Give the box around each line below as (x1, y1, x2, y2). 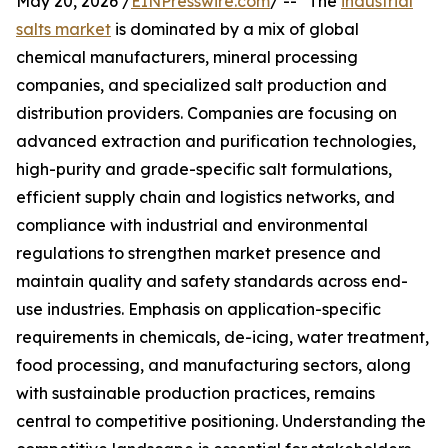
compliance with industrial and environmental (16, 215, 368, 236)
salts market (16, 19, 111, 40)
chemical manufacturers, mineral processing (16, 47, 358, 68)
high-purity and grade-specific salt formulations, (16, 159, 392, 180)
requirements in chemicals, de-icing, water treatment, (16, 327, 429, 348)
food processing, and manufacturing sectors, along (16, 355, 411, 376)
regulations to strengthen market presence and (16, 243, 381, 264)
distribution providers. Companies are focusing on (16, 103, 397, 124)
